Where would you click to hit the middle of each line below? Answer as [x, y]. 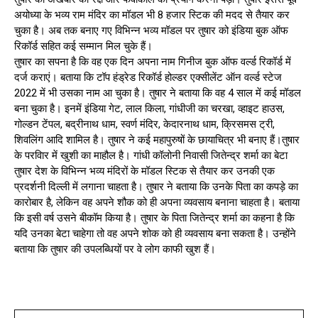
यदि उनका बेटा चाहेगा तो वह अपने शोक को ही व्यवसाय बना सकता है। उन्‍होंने [155, 233]
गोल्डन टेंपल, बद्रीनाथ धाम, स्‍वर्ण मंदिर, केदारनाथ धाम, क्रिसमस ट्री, [144, 124]
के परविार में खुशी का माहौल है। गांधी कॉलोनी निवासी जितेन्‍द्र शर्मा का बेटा [151, 155]
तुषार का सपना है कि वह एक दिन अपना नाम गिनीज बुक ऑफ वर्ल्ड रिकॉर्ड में [153, 61]
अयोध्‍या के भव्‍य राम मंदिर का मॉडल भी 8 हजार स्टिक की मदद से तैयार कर [152, 15]
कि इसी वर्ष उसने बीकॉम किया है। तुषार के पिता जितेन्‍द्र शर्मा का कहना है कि [154, 218]
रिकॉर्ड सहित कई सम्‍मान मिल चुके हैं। [83, 46]
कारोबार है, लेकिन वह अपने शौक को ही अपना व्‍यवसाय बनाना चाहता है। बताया [157, 202]
